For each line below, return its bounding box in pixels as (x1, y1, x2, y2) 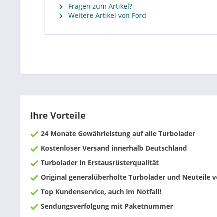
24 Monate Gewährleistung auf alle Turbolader (39, 129, 195, 138)
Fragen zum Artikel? (66, 1, 132, 11)
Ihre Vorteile (30, 109, 86, 121)
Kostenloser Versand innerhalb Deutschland (39, 143, 187, 153)
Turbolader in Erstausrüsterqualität (39, 158, 159, 167)
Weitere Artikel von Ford (66, 11, 146, 20)
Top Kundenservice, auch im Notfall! (39, 187, 161, 196)
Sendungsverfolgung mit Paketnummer (39, 201, 173, 211)
